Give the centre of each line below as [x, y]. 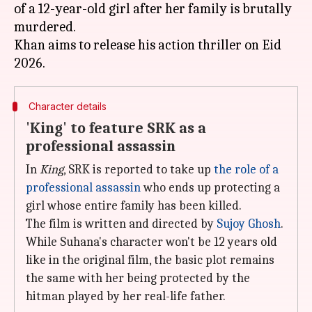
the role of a [246, 170]
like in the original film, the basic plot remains [150, 260]
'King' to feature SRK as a [116, 128]
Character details [67, 106]
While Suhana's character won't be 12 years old [151, 242]
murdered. [45, 27]
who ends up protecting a [210, 188]
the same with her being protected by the [138, 278]
